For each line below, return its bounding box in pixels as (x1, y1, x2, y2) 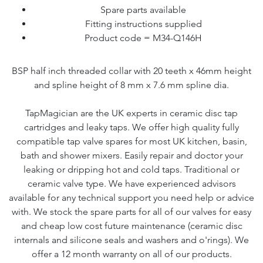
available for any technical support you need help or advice (9, 192, 254, 203)
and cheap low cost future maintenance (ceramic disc (21, 220, 242, 231)
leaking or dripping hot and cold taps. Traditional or (23, 164, 240, 175)
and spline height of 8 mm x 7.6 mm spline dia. (34, 79, 229, 90)
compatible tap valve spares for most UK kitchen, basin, (16, 136, 247, 147)
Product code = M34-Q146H (85, 32, 202, 43)
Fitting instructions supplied (85, 18, 202, 29)
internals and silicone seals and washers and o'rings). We (14, 234, 249, 245)
